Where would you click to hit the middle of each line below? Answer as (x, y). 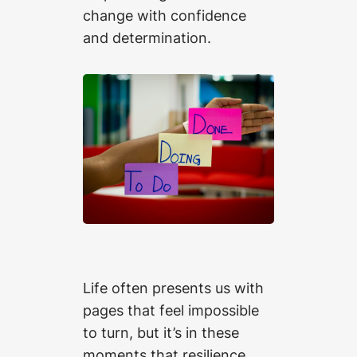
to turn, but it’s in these (161, 332)
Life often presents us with (173, 287)
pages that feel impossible (171, 310)
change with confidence (165, 15)
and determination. (147, 37)
